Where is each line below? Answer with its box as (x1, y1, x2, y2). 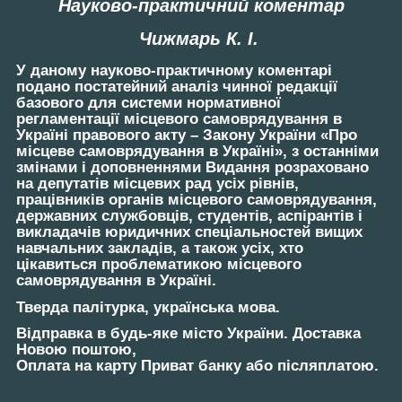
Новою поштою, (16, 341, 136, 359)
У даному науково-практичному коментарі (16, 61, 332, 79)
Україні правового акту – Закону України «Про (16, 126, 357, 144)
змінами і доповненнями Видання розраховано (16, 158, 369, 176)
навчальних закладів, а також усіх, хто (16, 239, 303, 257)
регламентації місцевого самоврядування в (16, 109, 342, 127)
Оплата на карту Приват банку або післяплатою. (16, 357, 379, 375)
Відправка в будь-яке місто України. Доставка (16, 325, 361, 343)
